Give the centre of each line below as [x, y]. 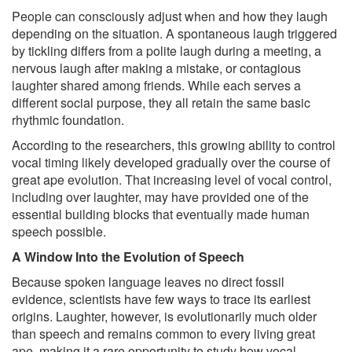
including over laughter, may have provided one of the [160, 197]
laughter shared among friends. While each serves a [156, 86]
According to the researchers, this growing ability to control [174, 145]
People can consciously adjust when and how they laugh [170, 16]
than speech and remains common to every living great [163, 334]
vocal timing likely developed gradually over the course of [171, 163]
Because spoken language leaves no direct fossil [148, 282]
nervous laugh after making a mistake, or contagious [156, 68]
